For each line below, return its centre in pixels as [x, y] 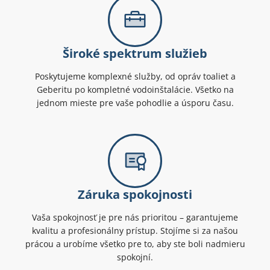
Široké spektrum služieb [135, 54]
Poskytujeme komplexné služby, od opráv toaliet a [135, 77]
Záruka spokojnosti [135, 195]
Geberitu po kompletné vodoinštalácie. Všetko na [135, 90]
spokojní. [135, 257]
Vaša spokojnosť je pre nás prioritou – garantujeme [135, 218]
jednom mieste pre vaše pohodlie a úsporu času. [135, 103]
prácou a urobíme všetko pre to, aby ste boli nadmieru [135, 244]
